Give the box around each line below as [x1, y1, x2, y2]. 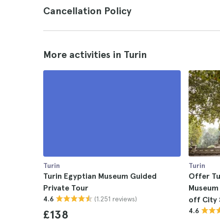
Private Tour [43, 183, 88, 192]
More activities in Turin [43, 49, 147, 60]
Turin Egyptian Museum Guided [43, 171, 157, 181]
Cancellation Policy [43, 5, 132, 17]
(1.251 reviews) [94, 194, 137, 203]
